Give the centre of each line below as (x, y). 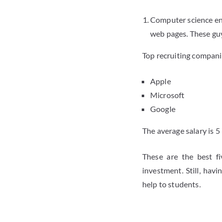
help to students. (171, 184)
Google (163, 109)
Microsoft (167, 95)
